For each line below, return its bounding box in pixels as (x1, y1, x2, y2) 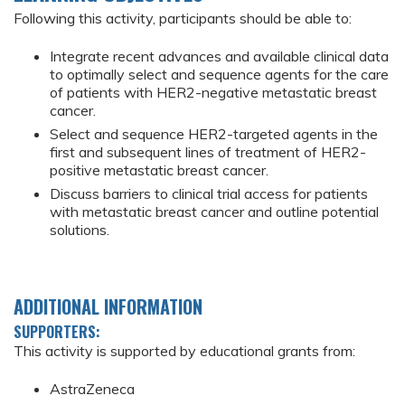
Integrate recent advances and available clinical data (50, 47, 389, 66)
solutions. (50, 221, 109, 240)
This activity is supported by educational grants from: (14, 341, 355, 360)
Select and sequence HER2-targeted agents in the (50, 125, 378, 144)
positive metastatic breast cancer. (50, 161, 268, 180)
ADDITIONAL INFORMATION (14, 292, 202, 320)
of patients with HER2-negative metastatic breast (50, 83, 377, 102)
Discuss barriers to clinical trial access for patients (50, 184, 368, 203)
